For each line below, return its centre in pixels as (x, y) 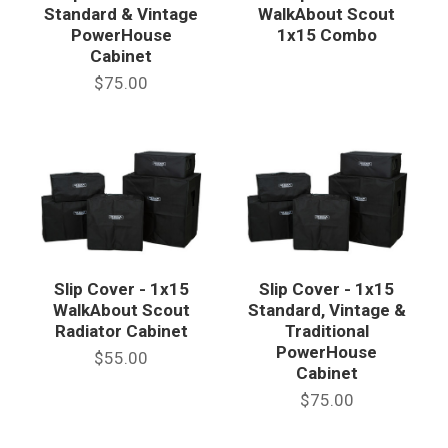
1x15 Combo (326, 35)
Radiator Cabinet (121, 330)
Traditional (326, 330)
